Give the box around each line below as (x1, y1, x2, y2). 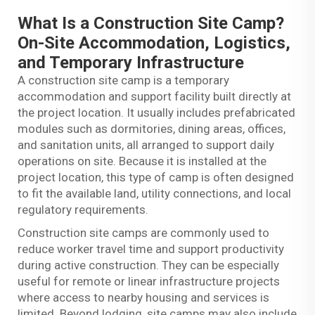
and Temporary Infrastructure (18, 53, 244, 73)
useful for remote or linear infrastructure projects (18, 274, 280, 289)
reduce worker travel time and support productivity (18, 242, 284, 257)
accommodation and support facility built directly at (18, 89, 291, 104)
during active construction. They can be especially (18, 258, 279, 273)
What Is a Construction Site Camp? (18, 13, 284, 34)
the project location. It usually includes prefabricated (18, 105, 295, 120)
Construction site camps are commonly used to (18, 226, 269, 240)
